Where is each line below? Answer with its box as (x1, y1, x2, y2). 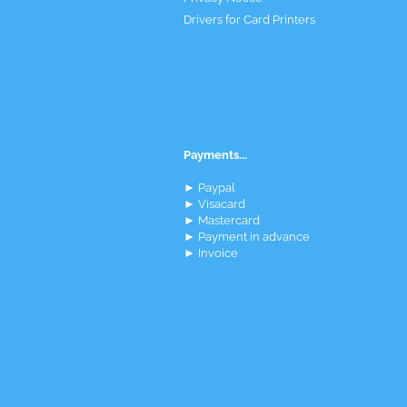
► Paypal (184, 181, 235, 194)
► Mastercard (184, 213, 260, 227)
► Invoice (184, 246, 238, 260)
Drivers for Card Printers (184, 13, 315, 26)
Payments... (184, 148, 247, 162)
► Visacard (184, 197, 245, 211)
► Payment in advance (184, 230, 310, 243)
